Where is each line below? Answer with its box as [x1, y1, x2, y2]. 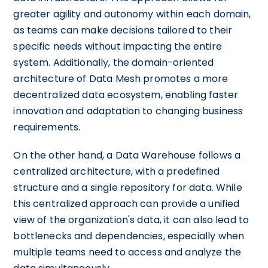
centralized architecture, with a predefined [13, 164, 220, 178]
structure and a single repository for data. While [13, 180, 242, 194]
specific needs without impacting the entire [13, 39, 222, 53]
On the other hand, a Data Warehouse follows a [13, 148, 241, 162]
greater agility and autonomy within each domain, [13, 7, 251, 21]
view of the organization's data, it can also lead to [13, 212, 249, 227]
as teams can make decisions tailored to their [13, 23, 233, 37]
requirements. [13, 120, 81, 134]
